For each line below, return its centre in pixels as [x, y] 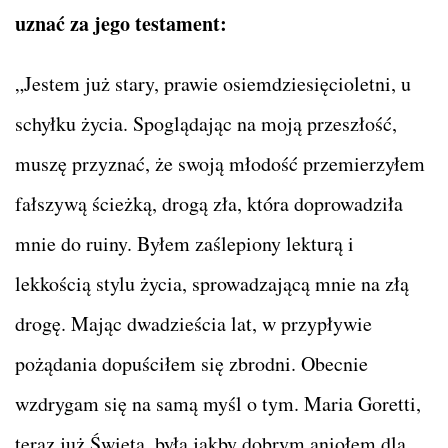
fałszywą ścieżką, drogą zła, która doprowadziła [209, 203]
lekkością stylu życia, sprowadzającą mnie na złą [212, 283]
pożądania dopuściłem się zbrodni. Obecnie [191, 363]
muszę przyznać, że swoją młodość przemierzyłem [220, 163]
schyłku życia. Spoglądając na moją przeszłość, [206, 123]
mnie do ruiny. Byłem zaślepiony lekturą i [184, 243]
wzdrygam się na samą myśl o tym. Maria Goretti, [218, 403]
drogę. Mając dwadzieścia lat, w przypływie [193, 323]
